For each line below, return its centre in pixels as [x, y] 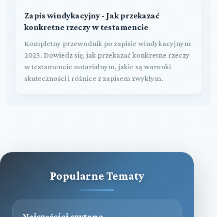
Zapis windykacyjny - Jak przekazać [92, 15]
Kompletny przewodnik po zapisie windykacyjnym [108, 43]
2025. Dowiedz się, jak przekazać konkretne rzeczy [107, 55]
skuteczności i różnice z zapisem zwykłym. [94, 78]
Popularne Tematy [97, 175]
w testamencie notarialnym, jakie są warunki [98, 66]
